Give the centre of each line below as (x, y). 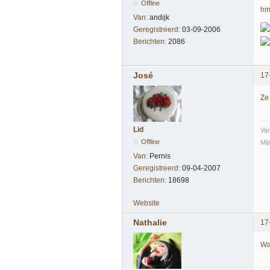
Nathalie (150, 222)
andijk (159, 17)
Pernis (160, 156)
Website (146, 203)
